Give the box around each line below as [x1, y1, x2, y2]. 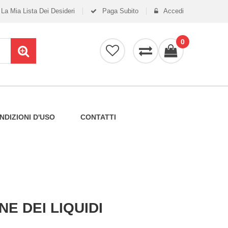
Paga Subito [100, 7, 138, 15]
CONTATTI [80, 113, 116, 122]
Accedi [162, 7, 184, 15]
